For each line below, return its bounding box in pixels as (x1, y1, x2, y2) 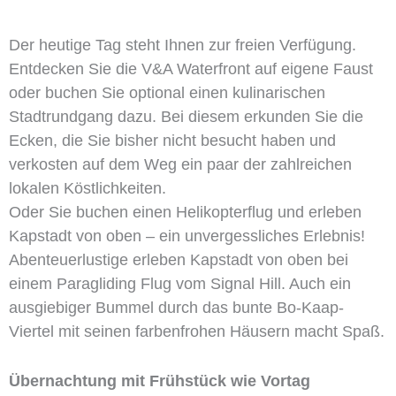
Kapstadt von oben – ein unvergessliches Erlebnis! (9, 226, 365, 245)
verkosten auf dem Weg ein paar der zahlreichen (9, 155, 352, 173)
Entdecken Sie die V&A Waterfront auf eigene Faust (9, 59, 373, 78)
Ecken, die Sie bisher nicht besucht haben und (9, 131, 336, 149)
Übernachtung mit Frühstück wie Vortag (9, 371, 310, 390)
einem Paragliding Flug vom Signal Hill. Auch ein (9, 274, 351, 293)
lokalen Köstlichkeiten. (9, 179, 166, 197)
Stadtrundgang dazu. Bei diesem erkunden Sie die (9, 107, 363, 126)
